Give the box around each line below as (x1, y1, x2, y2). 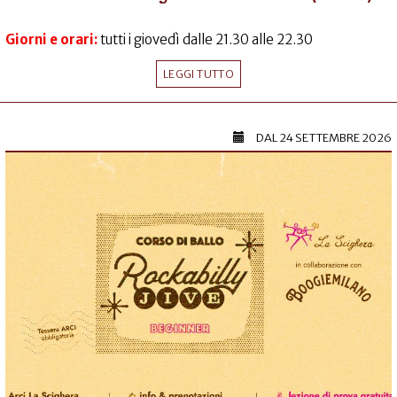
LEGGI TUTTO (163, 67, 234, 82)
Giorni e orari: (5, 31, 100, 49)
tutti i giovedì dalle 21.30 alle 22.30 (100, 31, 313, 49)
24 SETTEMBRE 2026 (279, 130, 392, 146)
